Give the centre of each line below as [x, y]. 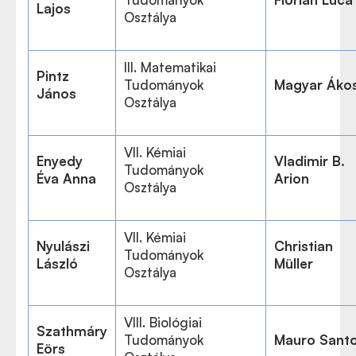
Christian [304, 246]
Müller [294, 263]
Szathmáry [72, 331]
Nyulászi [63, 246]
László [57, 263]
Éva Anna [66, 178]
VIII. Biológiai [163, 322]
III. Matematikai [170, 67]
